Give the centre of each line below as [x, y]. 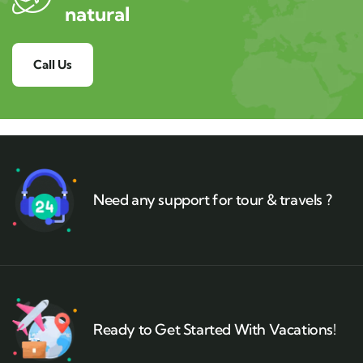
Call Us [53, 64]
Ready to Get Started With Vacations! [215, 329]
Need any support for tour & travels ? [213, 199]
